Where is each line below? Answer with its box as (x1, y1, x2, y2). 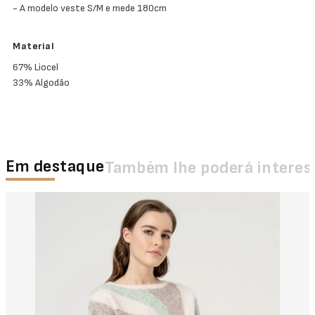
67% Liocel (13, 61, 58, 73)
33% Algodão (13, 77, 70, 89)
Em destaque (6, 156, 105, 176)
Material (13, 40, 54, 52)
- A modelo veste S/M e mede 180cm (13, 2, 167, 14)
